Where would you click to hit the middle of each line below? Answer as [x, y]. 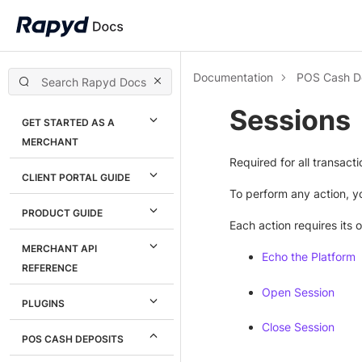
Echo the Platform [309, 257]
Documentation [233, 77]
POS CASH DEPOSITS [73, 339]
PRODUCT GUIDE [62, 213]
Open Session [298, 292]
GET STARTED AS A [68, 122]
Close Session [298, 327]
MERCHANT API [59, 248]
